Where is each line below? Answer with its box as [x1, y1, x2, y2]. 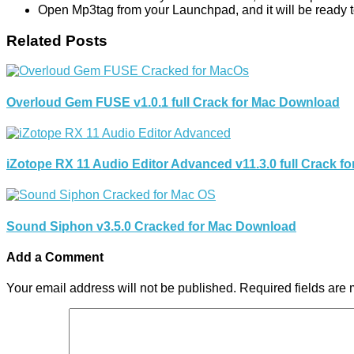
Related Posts [6, 32, 107, 49]
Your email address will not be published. [6, 281, 236, 296]
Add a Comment [6, 250, 104, 264]
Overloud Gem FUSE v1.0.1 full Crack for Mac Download [6, 95, 340, 109]
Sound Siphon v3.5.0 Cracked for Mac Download [6, 219, 296, 233]
